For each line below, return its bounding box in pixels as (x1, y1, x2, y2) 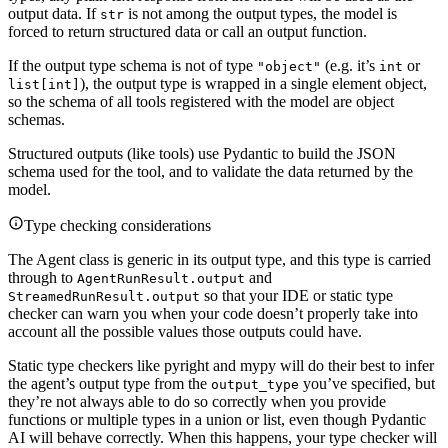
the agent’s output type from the (8, 375, 211, 393)
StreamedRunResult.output (8, 289, 200, 305)
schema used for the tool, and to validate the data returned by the (8, 163, 413, 181)
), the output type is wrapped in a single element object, (80, 75, 427, 93)
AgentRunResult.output (77, 271, 245, 287)
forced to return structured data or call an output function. (8, 23, 367, 41)
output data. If (8, 5, 100, 23)
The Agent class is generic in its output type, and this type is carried (8, 251, 431, 269)
